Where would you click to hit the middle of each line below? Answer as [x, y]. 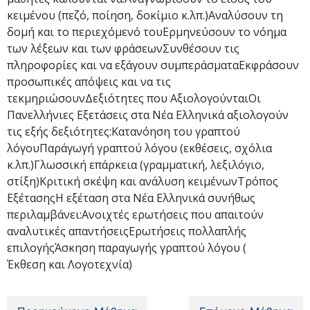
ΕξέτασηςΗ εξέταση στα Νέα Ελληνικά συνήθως [131, 198]
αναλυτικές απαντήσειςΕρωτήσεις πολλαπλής [127, 231]
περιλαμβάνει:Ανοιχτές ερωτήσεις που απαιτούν [135, 214]
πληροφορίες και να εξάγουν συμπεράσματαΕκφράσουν [153, 65]
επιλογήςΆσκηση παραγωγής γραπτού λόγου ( [127, 247]
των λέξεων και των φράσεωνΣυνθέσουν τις [123, 48]
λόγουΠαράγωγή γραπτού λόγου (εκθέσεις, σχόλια [139, 148]
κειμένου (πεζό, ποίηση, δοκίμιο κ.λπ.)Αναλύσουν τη [145, 15]
